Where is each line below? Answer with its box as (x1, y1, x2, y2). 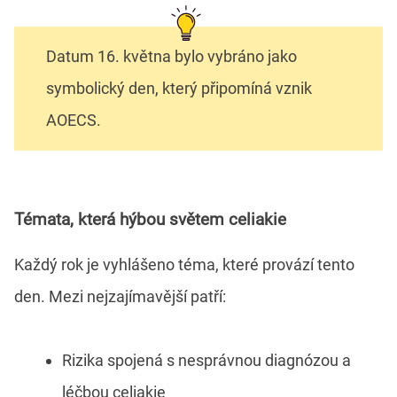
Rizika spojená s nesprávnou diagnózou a (62, 351, 351, 370)
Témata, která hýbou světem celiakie (14, 210, 286, 230)
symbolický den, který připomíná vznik (46, 79, 312, 98)
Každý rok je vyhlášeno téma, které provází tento (14, 255, 354, 275)
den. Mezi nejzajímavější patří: (14, 287, 226, 307)
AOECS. (46, 111, 101, 130)
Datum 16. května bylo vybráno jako (46, 47, 297, 66)
